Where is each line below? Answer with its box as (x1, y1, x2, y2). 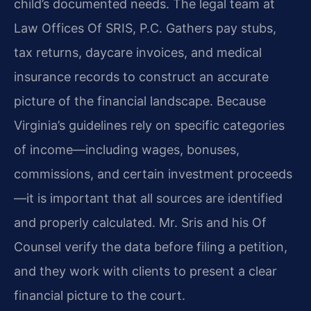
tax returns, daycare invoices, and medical (14, 44, 262, 60)
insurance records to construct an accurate (14, 69, 269, 84)
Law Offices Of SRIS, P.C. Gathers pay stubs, (14, 20, 276, 35)
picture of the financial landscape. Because (14, 93, 266, 108)
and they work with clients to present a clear (14, 263, 277, 278)
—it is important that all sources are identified (14, 190, 283, 205)
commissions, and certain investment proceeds (14, 166, 292, 181)
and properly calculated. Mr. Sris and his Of (14, 215, 267, 230)
